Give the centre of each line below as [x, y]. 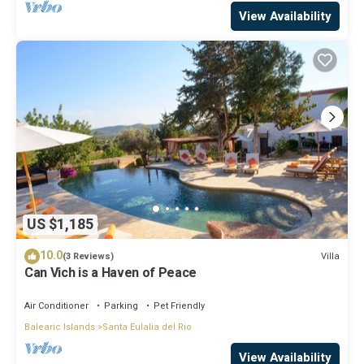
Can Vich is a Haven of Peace [111, 273]
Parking [121, 306]
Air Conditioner [56, 306]
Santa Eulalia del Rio [147, 327]
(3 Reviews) [88, 257]
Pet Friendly [179, 306]
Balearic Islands [60, 327]
